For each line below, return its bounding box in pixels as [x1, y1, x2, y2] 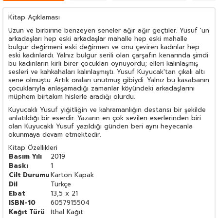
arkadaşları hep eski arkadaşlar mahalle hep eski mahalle [8, 34, 187, 43]
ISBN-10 [9, 198, 36, 207]
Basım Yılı [9, 151, 42, 161]
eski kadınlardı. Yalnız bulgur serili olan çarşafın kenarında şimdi [8, 50, 208, 60]
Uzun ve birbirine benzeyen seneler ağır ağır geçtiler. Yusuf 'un [8, 25, 209, 35]
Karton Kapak [51, 170, 94, 180]
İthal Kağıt [51, 207, 83, 217]
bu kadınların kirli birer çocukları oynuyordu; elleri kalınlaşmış [8, 58, 198, 68]
